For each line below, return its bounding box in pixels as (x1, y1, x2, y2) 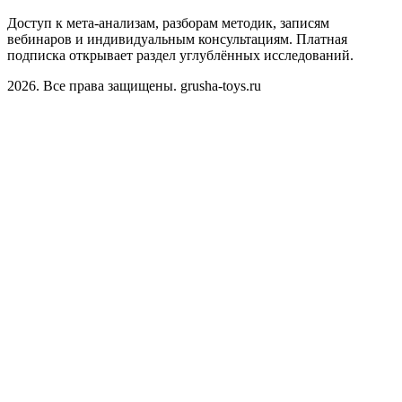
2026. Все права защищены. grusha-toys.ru (7, 77, 261, 93)
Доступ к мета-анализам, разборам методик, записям (7, 14, 329, 31)
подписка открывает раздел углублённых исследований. (7, 47, 354, 63)
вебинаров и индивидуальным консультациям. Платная (7, 31, 347, 47)
